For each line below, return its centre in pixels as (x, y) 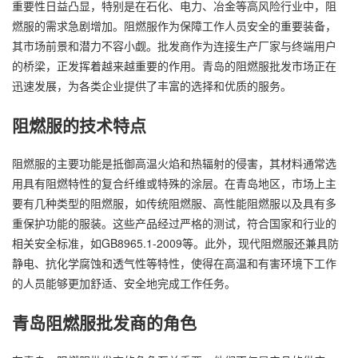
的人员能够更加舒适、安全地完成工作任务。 (124, 283)
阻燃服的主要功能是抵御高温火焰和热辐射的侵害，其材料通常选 (174, 163)
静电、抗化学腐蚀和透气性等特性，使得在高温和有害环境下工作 (174, 263)
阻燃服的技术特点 (79, 124)
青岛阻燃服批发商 (79, 322)
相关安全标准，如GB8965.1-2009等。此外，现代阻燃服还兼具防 (175, 243)
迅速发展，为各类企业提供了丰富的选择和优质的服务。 (152, 86)
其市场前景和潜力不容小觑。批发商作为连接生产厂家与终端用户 (174, 46)
